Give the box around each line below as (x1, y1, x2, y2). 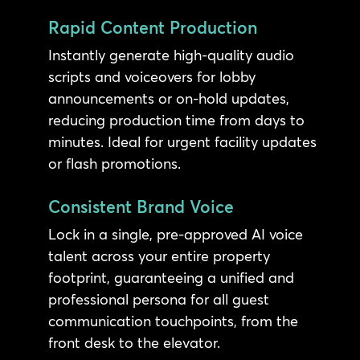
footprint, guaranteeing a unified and (47, 268, 294, 287)
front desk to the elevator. (47, 333, 220, 352)
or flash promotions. (47, 153, 181, 173)
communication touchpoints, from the (47, 311, 298, 330)
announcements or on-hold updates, (47, 88, 289, 108)
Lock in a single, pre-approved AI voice (47, 224, 303, 243)
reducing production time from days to (47, 110, 305, 129)
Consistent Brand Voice (47, 195, 234, 217)
